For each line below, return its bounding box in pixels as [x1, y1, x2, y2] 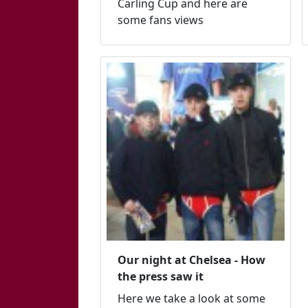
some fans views [118, 12, 203, 28]
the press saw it [118, 268, 203, 284]
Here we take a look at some [118, 290, 265, 306]
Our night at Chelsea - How [118, 252, 265, 267]
